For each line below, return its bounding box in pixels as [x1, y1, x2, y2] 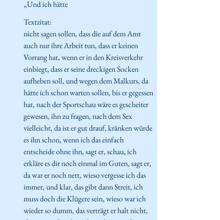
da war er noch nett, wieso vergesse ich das [24, 169, 147, 180]
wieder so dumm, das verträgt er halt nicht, [24, 205, 149, 216]
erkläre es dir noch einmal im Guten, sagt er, [24, 158, 153, 168]
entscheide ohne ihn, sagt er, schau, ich [24, 146, 138, 157]
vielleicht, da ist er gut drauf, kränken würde [24, 122, 154, 133]
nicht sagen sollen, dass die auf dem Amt [24, 28, 142, 39]
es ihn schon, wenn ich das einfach [24, 134, 125, 145]
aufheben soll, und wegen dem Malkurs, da [24, 75, 150, 86]
